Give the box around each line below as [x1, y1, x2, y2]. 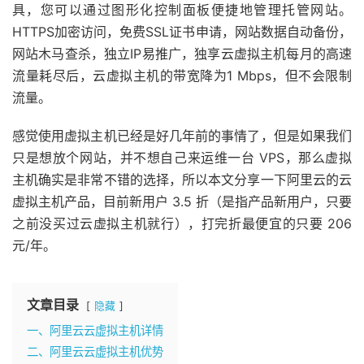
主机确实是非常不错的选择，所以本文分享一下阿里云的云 [12, 171, 352, 188]
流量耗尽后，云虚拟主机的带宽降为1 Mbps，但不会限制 [12, 67, 352, 84]
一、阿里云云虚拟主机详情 [27, 323, 163, 337]
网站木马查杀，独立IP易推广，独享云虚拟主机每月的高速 [12, 45, 352, 62]
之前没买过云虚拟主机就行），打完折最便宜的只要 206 [12, 214, 352, 232]
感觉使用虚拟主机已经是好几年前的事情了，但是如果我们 [12, 127, 352, 144]
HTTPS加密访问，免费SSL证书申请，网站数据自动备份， [12, 23, 352, 40]
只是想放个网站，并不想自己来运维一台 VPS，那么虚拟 [12, 149, 352, 166]
